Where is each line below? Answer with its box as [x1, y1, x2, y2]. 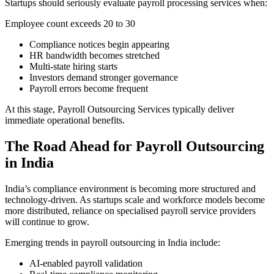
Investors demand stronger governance [29, 72, 178, 83]
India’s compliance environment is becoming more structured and [5, 183, 256, 194]
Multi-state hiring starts [29, 61, 117, 72]
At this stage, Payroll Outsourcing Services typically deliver [5, 103, 234, 114]
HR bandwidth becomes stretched [29, 50, 160, 61]
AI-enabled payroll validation [29, 257, 143, 268]
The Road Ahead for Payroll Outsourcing [5, 138, 264, 154]
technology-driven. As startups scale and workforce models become [5, 194, 265, 205]
